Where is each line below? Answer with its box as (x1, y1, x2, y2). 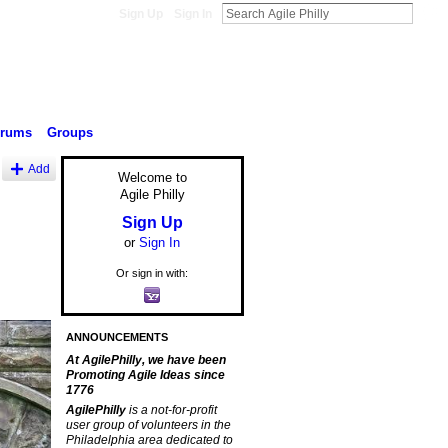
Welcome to (117, 170, 187, 186)
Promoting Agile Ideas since (65, 368, 225, 383)
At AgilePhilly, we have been (65, 353, 226, 368)
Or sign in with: (116, 266, 188, 279)
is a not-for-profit (128, 403, 217, 418)
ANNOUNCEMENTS (65, 331, 168, 344)
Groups (46, 124, 93, 140)
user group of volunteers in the (65, 418, 231, 433)
